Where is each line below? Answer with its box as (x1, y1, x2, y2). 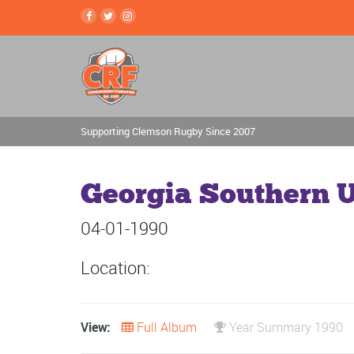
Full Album (134, 318, 197, 336)
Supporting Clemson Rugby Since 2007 (81, 124, 255, 138)
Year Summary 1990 (226, 318, 343, 336)
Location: (81, 256, 150, 279)
